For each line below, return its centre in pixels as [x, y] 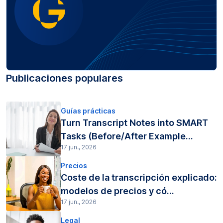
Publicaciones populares [64, 78]
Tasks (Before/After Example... [127, 136]
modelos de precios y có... [117, 191]
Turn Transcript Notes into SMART [134, 123]
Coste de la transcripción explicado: [139, 178]
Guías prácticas [88, 111]
